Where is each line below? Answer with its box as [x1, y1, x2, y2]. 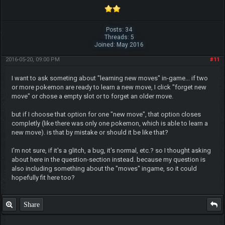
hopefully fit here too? [11, 173, 75, 181]
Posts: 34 [106, 26, 133, 33]
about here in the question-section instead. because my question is [11, 155, 205, 163]
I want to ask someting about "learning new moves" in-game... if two [11, 74, 208, 82]
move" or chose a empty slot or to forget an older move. [11, 92, 173, 100]
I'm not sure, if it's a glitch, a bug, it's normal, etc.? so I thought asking [11, 146, 211, 154]
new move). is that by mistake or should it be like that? [11, 128, 168, 136]
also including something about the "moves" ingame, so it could [11, 164, 197, 172]
